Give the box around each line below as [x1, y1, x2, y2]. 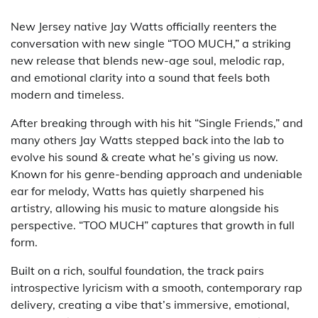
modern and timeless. [11, 87, 124, 102]
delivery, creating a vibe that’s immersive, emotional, [11, 297, 290, 312]
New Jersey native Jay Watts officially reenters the [11, 18, 277, 33]
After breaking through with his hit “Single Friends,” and [11, 115, 303, 130]
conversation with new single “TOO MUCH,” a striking [11, 35, 291, 50]
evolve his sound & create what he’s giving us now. [11, 149, 278, 164]
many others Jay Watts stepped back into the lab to [11, 132, 284, 147]
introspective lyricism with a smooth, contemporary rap [11, 280, 302, 295]
